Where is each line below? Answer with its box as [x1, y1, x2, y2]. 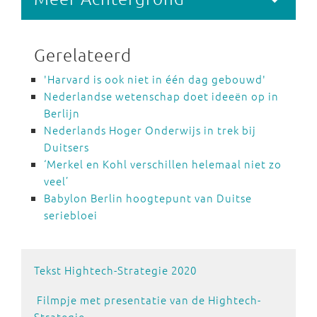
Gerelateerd [34, 44, 132, 66]
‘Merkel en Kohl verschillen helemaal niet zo [44, 156, 282, 172]
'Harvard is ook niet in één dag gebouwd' [44, 71, 266, 87]
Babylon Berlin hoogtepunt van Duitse [44, 190, 252, 206]
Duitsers [44, 139, 89, 155]
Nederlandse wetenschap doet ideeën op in [44, 88, 279, 104]
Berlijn [44, 105, 80, 121]
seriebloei [44, 207, 98, 223]
